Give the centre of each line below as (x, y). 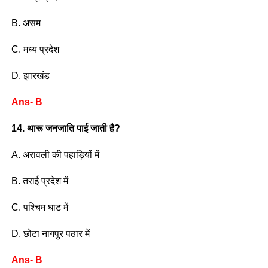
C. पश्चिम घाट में (39, 207)
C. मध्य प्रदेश (35, 49)
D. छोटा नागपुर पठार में (50, 233)
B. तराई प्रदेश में (39, 181)
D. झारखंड (30, 75)
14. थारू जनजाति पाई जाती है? (66, 128)
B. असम (26, 23)
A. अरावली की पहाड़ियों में (55, 154)
